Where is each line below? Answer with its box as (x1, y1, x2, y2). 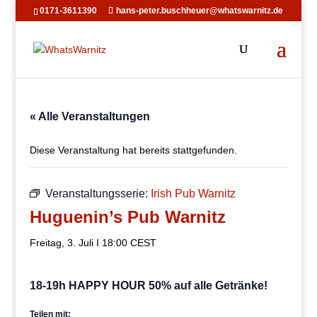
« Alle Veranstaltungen (30, 110, 151, 122)
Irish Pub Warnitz (151, 188, 236, 200)
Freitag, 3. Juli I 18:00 (30, 237, 128, 248)
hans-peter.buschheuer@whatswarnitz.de (116, 6, 284, 16)
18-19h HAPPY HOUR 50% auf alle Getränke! (30, 279, 268, 292)
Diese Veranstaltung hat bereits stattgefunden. (30, 144, 238, 156)
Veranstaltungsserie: (45, 188, 151, 200)
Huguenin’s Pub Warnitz (30, 207, 226, 226)
